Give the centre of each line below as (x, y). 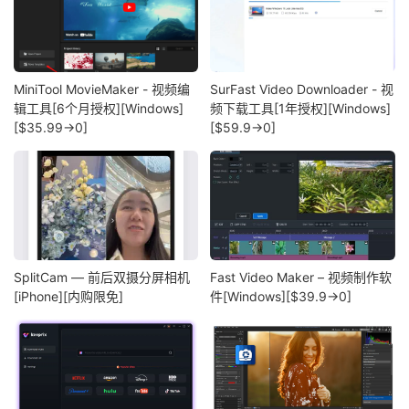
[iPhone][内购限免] (68, 296)
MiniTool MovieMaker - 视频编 (102, 89)
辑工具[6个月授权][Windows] (99, 109)
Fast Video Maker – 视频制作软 (301, 277)
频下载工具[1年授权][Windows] (301, 109)
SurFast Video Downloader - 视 (302, 89)
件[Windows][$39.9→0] (281, 296)
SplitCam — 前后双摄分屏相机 (102, 277)
